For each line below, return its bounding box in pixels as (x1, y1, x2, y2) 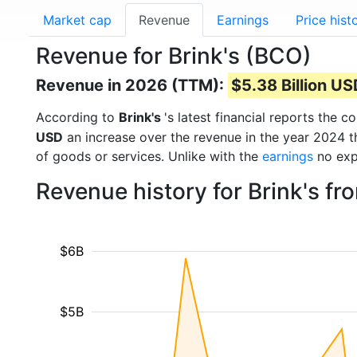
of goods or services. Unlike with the (36, 148, 262, 164)
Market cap (43, 12, 112, 28)
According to (36, 109, 119, 125)
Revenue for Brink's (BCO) (36, 42, 312, 69)
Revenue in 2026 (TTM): (36, 76, 228, 95)
